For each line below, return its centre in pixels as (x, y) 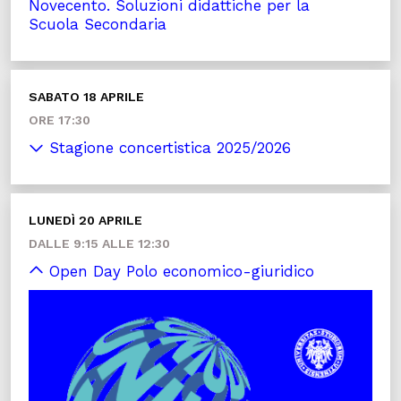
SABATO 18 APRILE (86, 97)
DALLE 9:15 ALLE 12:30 (99, 243)
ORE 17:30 (60, 120)
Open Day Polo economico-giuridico (179, 271)
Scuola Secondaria (98, 24)
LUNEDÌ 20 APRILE (85, 220)
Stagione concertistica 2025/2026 (167, 148)
